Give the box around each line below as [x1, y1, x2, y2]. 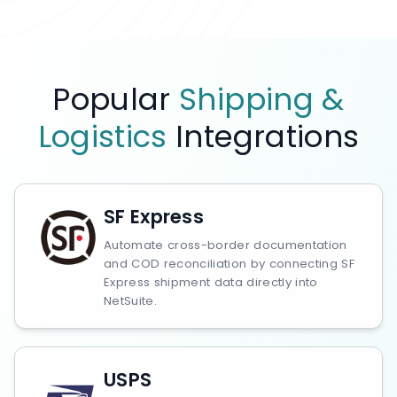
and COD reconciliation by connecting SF [104, 255, 354, 272]
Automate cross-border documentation [104, 237, 347, 253]
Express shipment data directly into [104, 274, 318, 291]
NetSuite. [104, 292, 157, 309]
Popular [52, 78, 180, 121]
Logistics [37, 115, 167, 158]
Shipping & [179, 78, 345, 121]
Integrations [167, 115, 360, 158]
